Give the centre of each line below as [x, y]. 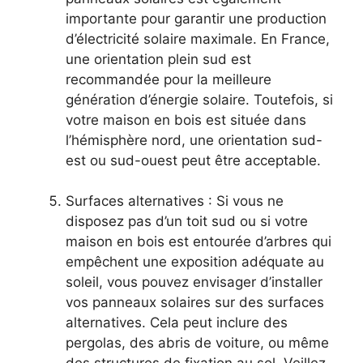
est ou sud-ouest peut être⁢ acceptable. [193, 160]
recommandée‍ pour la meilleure [169, 79]
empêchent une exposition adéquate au [195, 262]
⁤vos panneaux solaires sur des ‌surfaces [195, 303]
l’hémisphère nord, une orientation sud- [194, 140]
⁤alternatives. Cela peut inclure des [177, 323]
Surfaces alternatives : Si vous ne [175, 201]
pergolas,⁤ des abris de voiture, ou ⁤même [197, 343]
